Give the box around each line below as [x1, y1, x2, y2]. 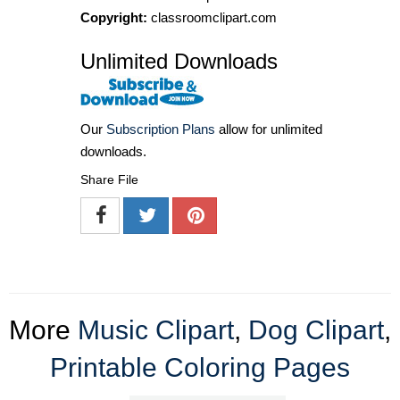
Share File [80, 172, 138, 187]
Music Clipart [78, 315, 234, 346]
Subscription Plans [106, 121, 215, 137]
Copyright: [80, 10, 147, 26]
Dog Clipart [248, 315, 384, 346]
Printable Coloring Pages [50, 353, 350, 383]
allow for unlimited [215, 121, 322, 137]
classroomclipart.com [147, 10, 277, 26]
